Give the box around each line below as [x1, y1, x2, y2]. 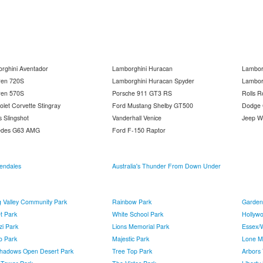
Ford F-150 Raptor [112, 126, 166, 134]
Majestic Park [112, 234, 149, 243]
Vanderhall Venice [112, 113, 161, 122]
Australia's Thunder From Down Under [112, 161, 221, 170]
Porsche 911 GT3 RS [112, 89, 172, 97]
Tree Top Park [112, 247, 152, 255]
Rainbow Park [112, 197, 151, 206]
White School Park [112, 210, 163, 218]
